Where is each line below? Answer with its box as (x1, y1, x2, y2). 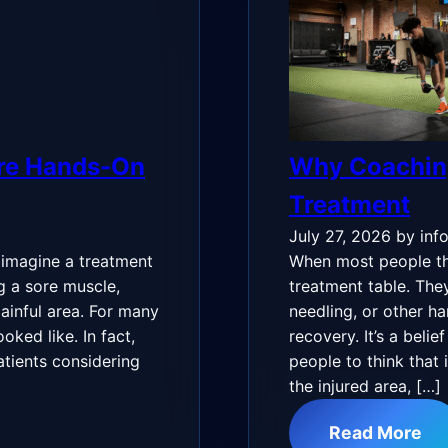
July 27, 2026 (289, 226, 391, 246)
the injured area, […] (289, 376, 441, 396)
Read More (329, 422, 422, 443)
